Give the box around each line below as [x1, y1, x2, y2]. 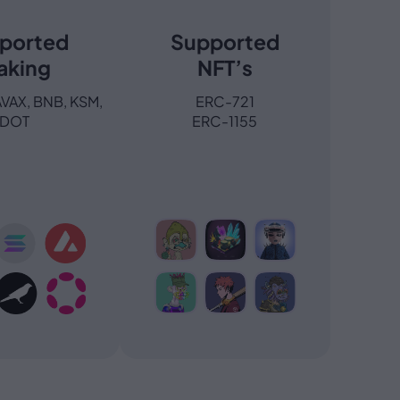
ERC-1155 [192, 112, 257, 131]
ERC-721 [195, 92, 254, 112]
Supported [170, 29, 279, 55]
